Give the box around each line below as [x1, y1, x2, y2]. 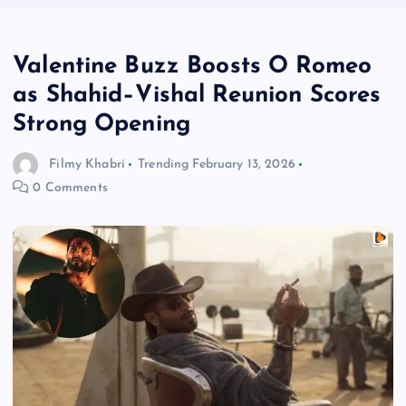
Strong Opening [13, 112, 191, 138]
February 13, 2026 [192, 158, 295, 172]
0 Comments [29, 181, 108, 196]
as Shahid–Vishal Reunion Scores [13, 83, 382, 109]
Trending [138, 158, 189, 172]
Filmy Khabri [49, 158, 125, 172]
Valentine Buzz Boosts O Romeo [13, 54, 372, 80]
